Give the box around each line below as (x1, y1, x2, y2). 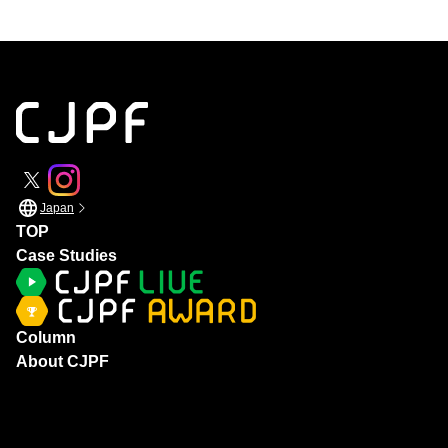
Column (16, 329, 76, 347)
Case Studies (16, 247, 117, 265)
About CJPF (16, 353, 109, 371)
